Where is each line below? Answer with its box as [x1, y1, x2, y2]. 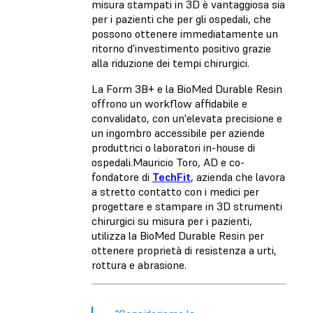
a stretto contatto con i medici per [92, 184, 259, 198]
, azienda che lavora [191, 169, 285, 184]
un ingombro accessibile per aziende [92, 125, 265, 140]
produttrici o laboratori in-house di [92, 140, 255, 154]
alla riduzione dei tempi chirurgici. [92, 55, 249, 70]
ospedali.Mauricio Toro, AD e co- [92, 154, 245, 169]
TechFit [152, 169, 191, 184]
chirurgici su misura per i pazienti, [92, 213, 252, 228]
